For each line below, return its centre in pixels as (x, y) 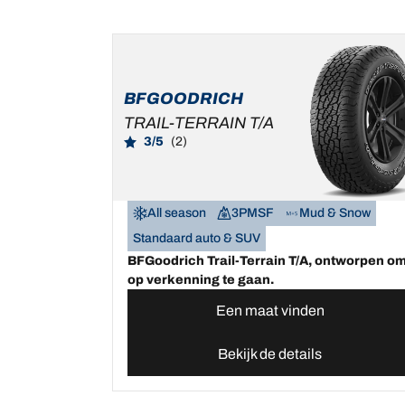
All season (177, 213)
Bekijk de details (270, 354)
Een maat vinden (270, 311)
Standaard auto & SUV (197, 239)
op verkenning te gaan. (201, 280)
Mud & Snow (335, 213)
